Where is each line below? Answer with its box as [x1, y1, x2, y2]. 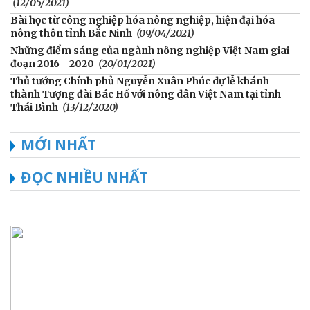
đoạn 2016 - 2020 [10, 57, 94, 70]
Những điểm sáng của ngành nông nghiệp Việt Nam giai [10, 44, 289, 57]
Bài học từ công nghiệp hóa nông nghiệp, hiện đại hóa [10, 13, 275, 26]
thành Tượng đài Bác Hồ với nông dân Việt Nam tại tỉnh [10, 87, 281, 100]
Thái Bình [10, 100, 58, 113]
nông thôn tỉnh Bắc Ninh [10, 26, 132, 39]
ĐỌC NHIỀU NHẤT [21, 167, 148, 187]
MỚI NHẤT [21, 134, 96, 154]
